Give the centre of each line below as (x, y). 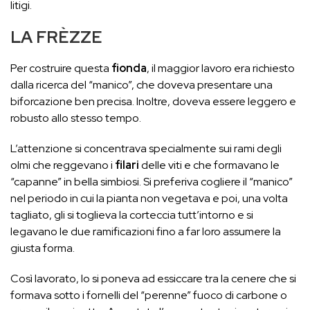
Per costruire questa (61, 68)
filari (127, 165)
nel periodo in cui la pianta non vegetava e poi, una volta (149, 198)
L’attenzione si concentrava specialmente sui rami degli (146, 148)
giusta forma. (43, 248)
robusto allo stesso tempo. (76, 118)
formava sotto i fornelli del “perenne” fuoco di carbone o (149, 295)
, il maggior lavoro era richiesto (221, 68)
